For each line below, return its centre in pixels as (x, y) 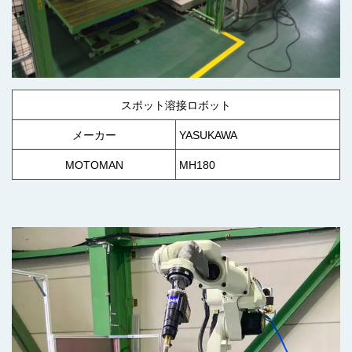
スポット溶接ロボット (176, 106)
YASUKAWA (209, 136)
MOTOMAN (94, 165)
